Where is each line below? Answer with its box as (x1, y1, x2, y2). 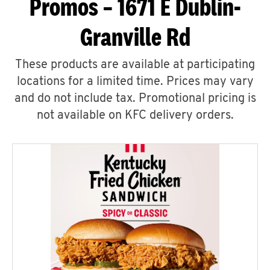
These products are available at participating (15, 59, 255, 71)
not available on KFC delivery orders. (36, 110, 234, 122)
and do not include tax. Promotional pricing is (14, 93, 256, 105)
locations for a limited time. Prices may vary (16, 76, 254, 88)
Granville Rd (80, 22, 190, 51)
